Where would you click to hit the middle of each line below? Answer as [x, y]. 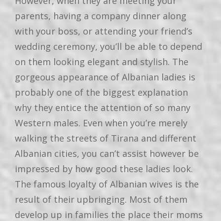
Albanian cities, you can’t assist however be [107, 153]
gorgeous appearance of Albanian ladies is [105, 77]
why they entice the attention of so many [103, 107]
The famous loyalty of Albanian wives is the [107, 184]
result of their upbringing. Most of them [101, 199]
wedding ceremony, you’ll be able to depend [109, 46]
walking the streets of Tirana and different [106, 138]
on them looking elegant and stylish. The [102, 61]
